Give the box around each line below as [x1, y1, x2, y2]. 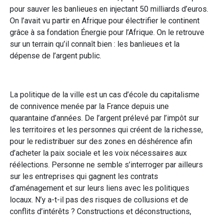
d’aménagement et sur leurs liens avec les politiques [10, 183, 189, 193]
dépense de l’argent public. [10, 51, 101, 60]
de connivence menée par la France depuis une [10, 101, 169, 111]
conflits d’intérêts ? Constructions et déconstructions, [10, 206, 191, 216]
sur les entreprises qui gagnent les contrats [10, 171, 158, 181]
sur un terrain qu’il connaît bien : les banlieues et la [10, 39, 180, 49]
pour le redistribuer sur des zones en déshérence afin [10, 136, 192, 146]
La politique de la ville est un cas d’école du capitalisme [10, 90, 200, 99]
